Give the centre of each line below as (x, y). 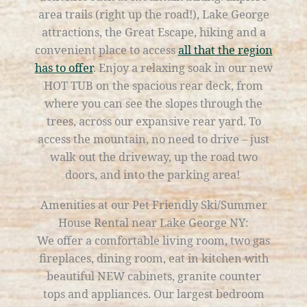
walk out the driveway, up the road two (153, 157)
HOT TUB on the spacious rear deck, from (153, 86)
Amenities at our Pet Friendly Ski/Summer (153, 204)
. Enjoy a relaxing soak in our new (183, 68)
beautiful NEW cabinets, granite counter (153, 275)
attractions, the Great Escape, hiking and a (153, 32)
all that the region (225, 50)
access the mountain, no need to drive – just (153, 139)
